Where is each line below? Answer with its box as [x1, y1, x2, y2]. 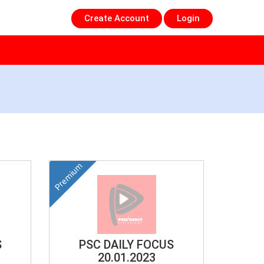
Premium [53, 160, 85, 192]
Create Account [84, 13, 149, 24]
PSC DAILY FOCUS [79, 237, 174, 252]
